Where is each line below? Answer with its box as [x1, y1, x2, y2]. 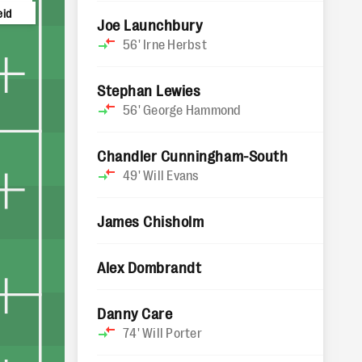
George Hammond [143, 101, 242, 117]
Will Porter [142, 324, 202, 340]
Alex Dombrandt [97, 258, 202, 276]
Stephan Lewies [97, 81, 201, 99]
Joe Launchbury [97, 15, 203, 33]
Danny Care [97, 304, 173, 322]
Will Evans [143, 166, 200, 183]
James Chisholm [97, 212, 204, 229]
